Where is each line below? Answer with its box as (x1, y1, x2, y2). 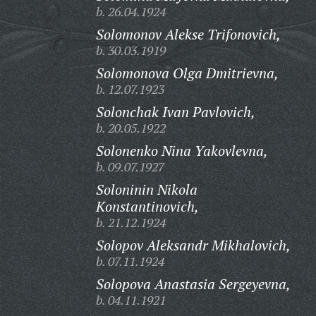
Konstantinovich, (95, 197, 199, 216)
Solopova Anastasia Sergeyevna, (95, 274, 291, 293)
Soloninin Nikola (95, 180, 197, 199)
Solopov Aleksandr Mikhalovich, (95, 236, 291, 255)
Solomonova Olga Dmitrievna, (95, 63, 279, 83)
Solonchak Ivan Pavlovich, (95, 102, 255, 121)
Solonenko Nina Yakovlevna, (95, 141, 268, 160)
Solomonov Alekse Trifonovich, (95, 25, 281, 44)
